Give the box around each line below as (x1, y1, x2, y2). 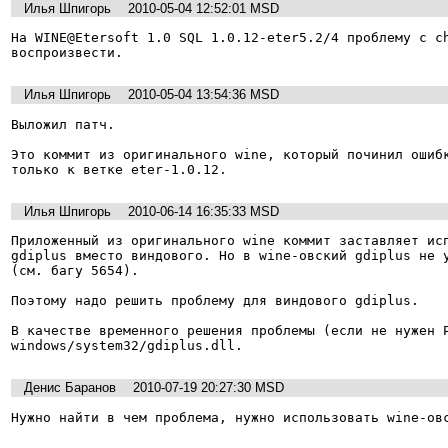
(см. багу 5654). (11, 263, 147, 279)
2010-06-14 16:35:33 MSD (128, 203, 279, 219)
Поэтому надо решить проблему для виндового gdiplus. (11, 293, 419, 309)
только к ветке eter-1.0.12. (11, 161, 227, 177)
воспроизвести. (11, 44, 123, 60)
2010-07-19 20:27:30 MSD (133, 380, 284, 396)
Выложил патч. (11, 116, 115, 132)
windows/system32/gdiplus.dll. (11, 338, 243, 354)
